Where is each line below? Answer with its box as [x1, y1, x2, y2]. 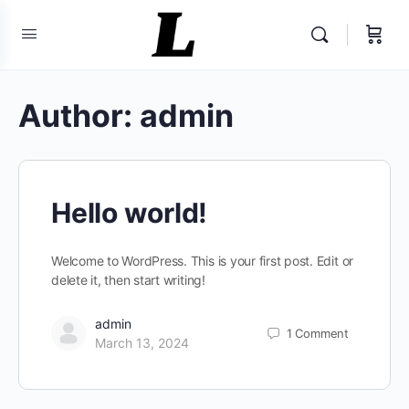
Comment [295, 325, 349, 341]
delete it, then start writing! [51, 272, 205, 288]
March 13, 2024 [95, 335, 189, 351]
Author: [18, 97, 140, 134]
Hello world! [51, 196, 208, 229]
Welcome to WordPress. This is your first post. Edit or [51, 253, 354, 268]
